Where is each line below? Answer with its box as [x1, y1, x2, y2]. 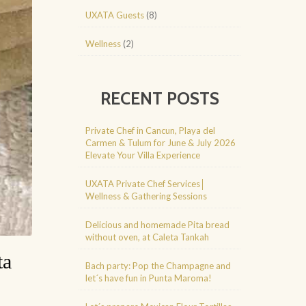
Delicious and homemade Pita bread [85, 219, 229, 230]
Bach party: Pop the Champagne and [85, 260, 231, 271]
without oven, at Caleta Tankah [85, 232, 209, 242]
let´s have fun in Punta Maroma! [85, 273, 212, 283]
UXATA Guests [85, 10, 144, 20]
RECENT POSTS [100, 88, 219, 109]
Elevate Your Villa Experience [85, 150, 200, 161]
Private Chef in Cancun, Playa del [85, 125, 215, 136]
